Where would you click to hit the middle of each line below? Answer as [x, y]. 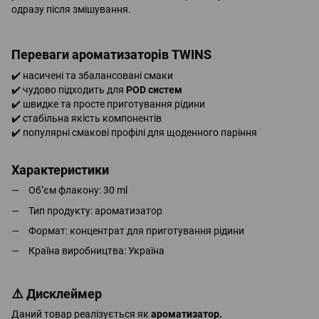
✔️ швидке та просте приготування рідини [108, 104]
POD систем [154, 89]
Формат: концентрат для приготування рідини [136, 231]
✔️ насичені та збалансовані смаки [92, 75]
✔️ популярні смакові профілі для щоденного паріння [134, 132]
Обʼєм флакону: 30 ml [78, 190]
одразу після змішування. [71, 9]
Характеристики [60, 169]
